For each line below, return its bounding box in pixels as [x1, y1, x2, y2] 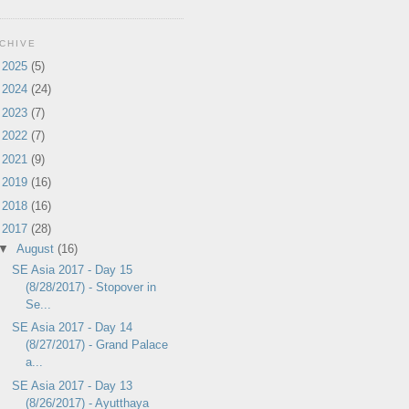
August [16, 242, 58, 257]
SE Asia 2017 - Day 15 [12, 262, 133, 277]
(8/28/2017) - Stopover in [26, 279, 157, 294]
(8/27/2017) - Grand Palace [26, 338, 169, 352]
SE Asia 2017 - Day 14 [12, 320, 133, 335]
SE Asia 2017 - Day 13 [12, 378, 133, 393]
